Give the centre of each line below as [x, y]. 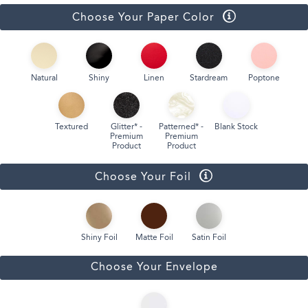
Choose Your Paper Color [143, 18]
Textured [72, 127]
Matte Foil [154, 238]
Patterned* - [181, 127]
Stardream [209, 78]
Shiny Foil [99, 238]
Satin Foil [209, 238]
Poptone [264, 78]
